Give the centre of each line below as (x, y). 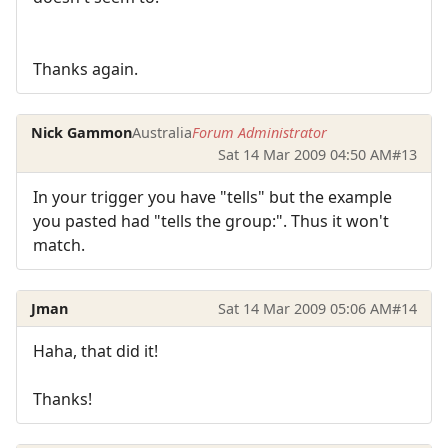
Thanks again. (85, 69)
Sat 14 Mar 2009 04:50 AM (304, 154)
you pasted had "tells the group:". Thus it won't (211, 221)
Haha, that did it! (95, 350)
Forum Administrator (260, 132)
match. (59, 245)
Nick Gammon (82, 132)
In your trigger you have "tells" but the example (212, 197)
